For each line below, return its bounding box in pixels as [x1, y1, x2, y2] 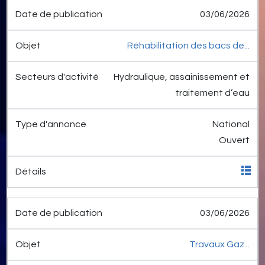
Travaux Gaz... [189, 240, 250, 250]
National [212, 119, 250, 130]
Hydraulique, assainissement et [114, 72, 250, 82]
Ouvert [219, 135, 250, 146]
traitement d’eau [175, 88, 250, 98]
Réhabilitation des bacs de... [127, 41, 250, 51]
